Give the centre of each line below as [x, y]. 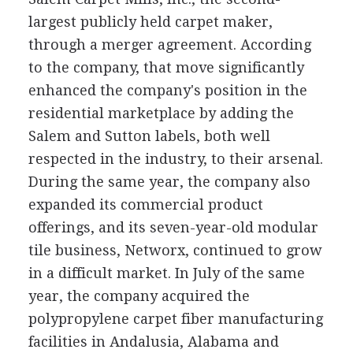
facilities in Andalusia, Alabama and [153, 342]
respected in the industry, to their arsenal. [175, 159]
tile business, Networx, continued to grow [175, 250]
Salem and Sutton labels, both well [149, 136]
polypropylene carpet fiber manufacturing [175, 319]
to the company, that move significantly [166, 67]
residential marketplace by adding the [161, 113]
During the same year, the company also [169, 182]
